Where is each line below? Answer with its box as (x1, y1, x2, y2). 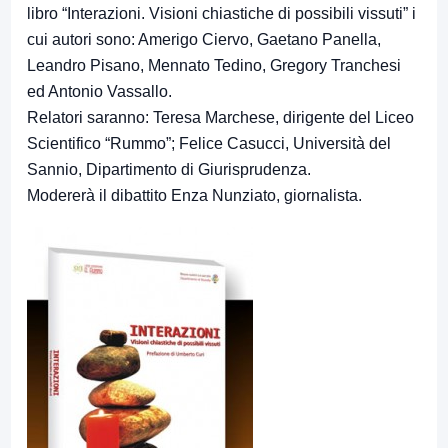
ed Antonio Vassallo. (27, 83, 172, 101)
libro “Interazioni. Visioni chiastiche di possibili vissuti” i (27, 5, 416, 23)
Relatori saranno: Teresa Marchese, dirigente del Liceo (27, 109, 414, 127)
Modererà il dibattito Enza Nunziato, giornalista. (27, 187, 362, 205)
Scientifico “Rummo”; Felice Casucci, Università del (27, 135, 391, 153)
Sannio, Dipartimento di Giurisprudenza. (27, 161, 311, 179)
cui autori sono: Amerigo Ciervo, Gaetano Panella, (27, 31, 381, 49)
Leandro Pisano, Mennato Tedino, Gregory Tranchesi (27, 57, 401, 75)
